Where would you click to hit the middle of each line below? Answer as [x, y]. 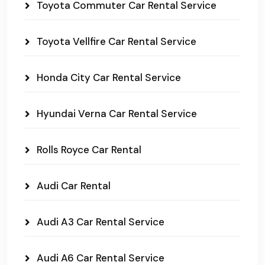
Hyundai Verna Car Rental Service [117, 114]
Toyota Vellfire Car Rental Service [117, 42]
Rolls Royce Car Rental [89, 150]
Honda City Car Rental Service [109, 78]
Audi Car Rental [74, 186]
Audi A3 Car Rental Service [101, 222]
